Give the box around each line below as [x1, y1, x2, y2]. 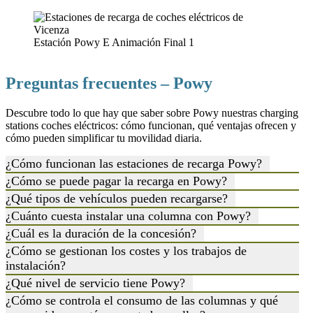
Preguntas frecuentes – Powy [6, 73, 212, 92]
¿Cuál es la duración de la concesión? [6, 226, 200, 240]
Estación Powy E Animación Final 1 [34, 36, 194, 48]
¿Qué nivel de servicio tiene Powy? [6, 275, 189, 290]
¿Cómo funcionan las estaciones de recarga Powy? [6, 156, 265, 170]
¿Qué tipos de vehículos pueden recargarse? [6, 191, 231, 205]
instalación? [6, 258, 69, 272]
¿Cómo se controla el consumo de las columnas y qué [6, 293, 278, 307]
